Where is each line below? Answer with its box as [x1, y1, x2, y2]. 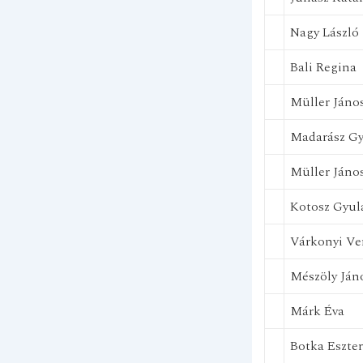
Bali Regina [289, 58, 357, 77]
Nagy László [289, 23, 359, 42]
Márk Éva [289, 301, 344, 321]
